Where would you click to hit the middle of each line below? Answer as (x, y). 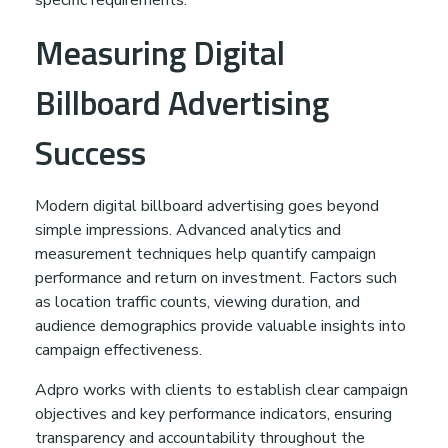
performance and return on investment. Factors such (216, 278)
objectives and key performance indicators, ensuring (213, 414)
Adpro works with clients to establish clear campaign (221, 390)
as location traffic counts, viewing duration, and (197, 302)
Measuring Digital (160, 52)
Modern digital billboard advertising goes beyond (207, 206)
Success (90, 152)
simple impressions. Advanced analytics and (188, 230)
